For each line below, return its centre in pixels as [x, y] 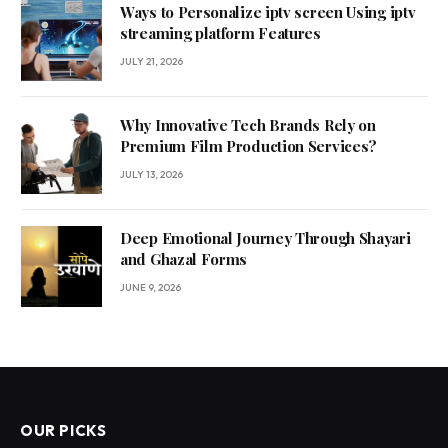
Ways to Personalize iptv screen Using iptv [268, 12]
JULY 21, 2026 [151, 62]
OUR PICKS [63, 431]
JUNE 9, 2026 [150, 288]
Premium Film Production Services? [249, 146]
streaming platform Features [220, 33]
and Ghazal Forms [184, 259]
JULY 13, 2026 [151, 175]
